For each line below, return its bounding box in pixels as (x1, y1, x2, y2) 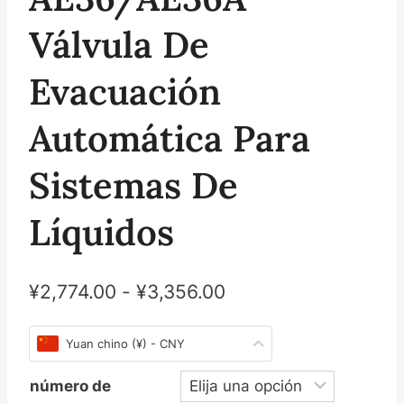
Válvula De (29, 22, 209, 69)
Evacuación (29, 69, 221, 115)
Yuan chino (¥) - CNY (66, 335, 185, 351)
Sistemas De (29, 162, 238, 209)
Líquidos (29, 209, 174, 256)
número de (30, 376, 111, 395)
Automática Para (29, 115, 310, 162)
